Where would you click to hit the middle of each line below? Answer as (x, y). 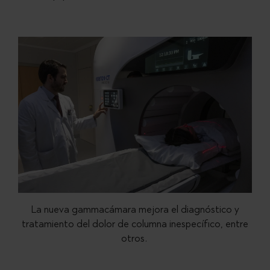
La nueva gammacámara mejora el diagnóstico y (135, 209)
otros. (135, 238)
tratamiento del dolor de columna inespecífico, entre (135, 224)
